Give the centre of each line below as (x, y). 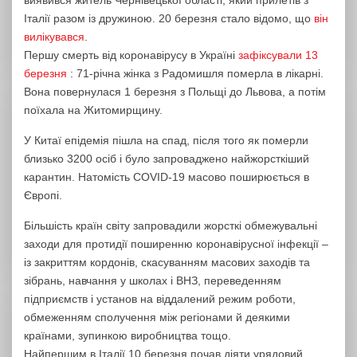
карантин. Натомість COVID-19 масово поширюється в (167, 177)
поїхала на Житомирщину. (93, 110)
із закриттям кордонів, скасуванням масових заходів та (167, 262)
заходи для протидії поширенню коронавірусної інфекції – (176, 243)
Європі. (43, 195)
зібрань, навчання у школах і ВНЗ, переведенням (153, 280)
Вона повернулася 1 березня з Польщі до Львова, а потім (175, 91)
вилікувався (54, 36)
